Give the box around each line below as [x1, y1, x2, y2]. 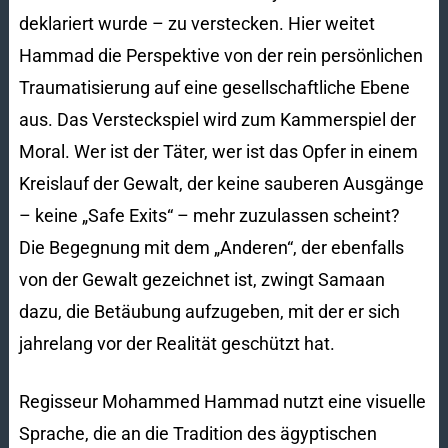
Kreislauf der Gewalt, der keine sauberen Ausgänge [18, 172, 424, 194]
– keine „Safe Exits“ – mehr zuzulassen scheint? [18, 204, 400, 226]
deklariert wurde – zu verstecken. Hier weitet [18, 12, 375, 34]
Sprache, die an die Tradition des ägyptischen [18, 422, 377, 444]
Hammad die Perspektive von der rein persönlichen [18, 44, 423, 66]
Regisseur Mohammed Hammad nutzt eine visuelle [18, 390, 426, 412]
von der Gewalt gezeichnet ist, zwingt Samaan [18, 268, 385, 290]
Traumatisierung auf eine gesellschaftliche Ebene [18, 76, 410, 98]
